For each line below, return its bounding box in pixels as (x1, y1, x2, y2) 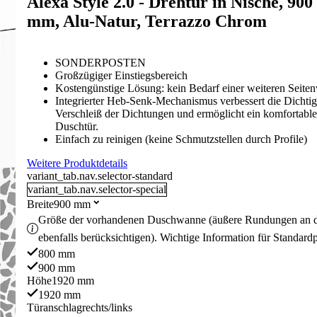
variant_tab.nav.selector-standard (27, 169, 173, 182)
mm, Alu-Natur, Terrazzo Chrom (27, 11, 267, 30)
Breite (27, 198, 54, 211)
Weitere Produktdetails (27, 156, 128, 169)
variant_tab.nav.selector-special (28, 183, 167, 196)
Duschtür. (55, 120, 99, 132)
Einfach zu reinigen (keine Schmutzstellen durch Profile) (55, 132, 308, 145)
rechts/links (82, 301, 133, 314)
